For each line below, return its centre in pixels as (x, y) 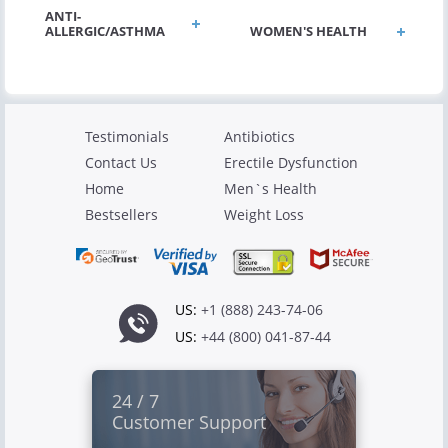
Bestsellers (121, 215)
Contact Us (121, 163)
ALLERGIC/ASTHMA (105, 31)
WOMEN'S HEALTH (308, 31)
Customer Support (189, 422)
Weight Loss (264, 215)
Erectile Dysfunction (291, 163)
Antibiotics (259, 137)
